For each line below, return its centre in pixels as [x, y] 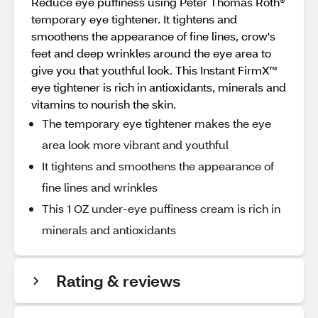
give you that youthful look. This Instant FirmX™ [154, 70]
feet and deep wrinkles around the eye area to [151, 53]
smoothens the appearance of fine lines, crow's [153, 36]
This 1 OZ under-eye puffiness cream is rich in [161, 208]
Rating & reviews [118, 281]
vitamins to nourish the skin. [104, 104]
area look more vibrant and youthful [135, 144]
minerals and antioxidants [109, 230]
